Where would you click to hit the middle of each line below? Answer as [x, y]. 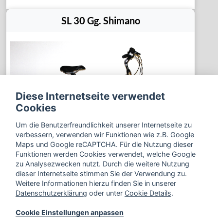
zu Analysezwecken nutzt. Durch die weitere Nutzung [102, 163]
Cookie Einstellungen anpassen [70, 212]
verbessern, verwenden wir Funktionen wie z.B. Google [105, 134]
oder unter [106, 193]
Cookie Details [148, 193]
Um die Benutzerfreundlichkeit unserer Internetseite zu [104, 125]
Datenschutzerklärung [51, 193]
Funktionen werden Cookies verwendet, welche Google [106, 154]
